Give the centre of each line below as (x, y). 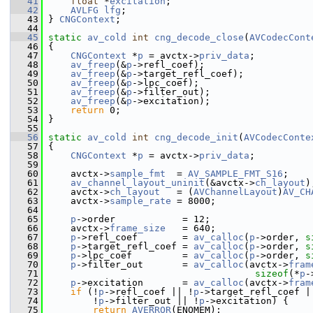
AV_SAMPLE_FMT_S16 (235, 174)
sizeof (272, 274)
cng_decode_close (199, 37)
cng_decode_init (196, 137)
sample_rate (140, 201)
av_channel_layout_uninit (138, 183)
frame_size (138, 228)
